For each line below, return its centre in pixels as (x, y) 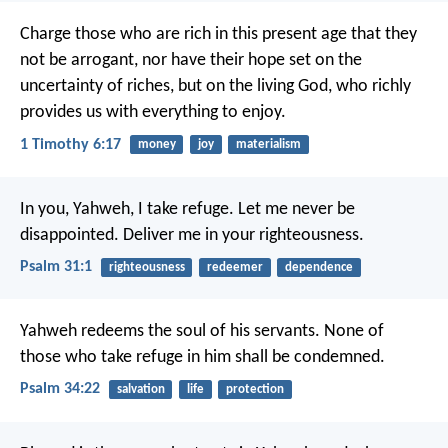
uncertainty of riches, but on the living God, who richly (215, 87)
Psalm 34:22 (60, 389)
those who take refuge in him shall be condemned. (202, 358)
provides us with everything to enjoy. (153, 113)
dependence (318, 267)
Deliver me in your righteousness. (241, 235)
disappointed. (69, 235)
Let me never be (294, 209)
